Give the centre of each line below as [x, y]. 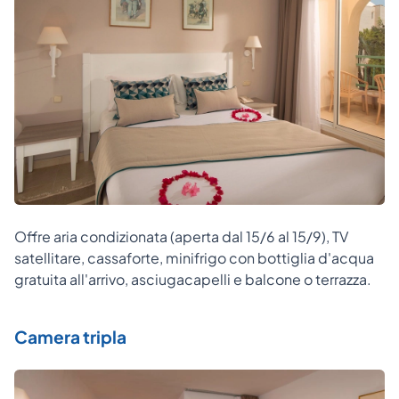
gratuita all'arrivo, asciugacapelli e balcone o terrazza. [193, 279]
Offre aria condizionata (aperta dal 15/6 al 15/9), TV [181, 236]
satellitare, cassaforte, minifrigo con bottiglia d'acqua [194, 257]
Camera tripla [70, 336]
